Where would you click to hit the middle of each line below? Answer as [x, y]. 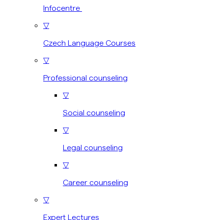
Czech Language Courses [89, 42]
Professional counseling [85, 77]
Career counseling [96, 182]
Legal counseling [93, 147]
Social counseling [94, 112]
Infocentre [63, 8]
